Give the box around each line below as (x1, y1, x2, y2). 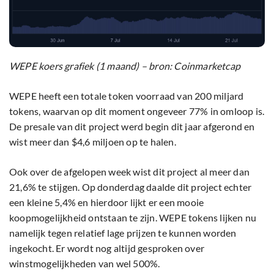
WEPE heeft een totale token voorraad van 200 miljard (9, 89, 244, 102)
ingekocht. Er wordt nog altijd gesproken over (9, 242, 205, 254)
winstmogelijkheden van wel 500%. (9, 257, 160, 269)
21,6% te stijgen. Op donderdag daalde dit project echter (9, 180, 252, 193)
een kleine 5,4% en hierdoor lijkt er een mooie (9, 196, 204, 208)
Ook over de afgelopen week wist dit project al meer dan (9, 165, 250, 177)
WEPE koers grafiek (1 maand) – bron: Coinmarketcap (9, 59, 240, 72)
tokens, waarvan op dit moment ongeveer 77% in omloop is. (9, 105, 265, 117)
